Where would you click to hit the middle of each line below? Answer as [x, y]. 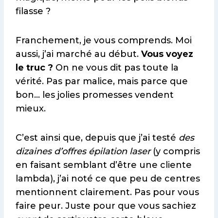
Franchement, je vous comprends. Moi [104, 41]
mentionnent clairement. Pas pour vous [107, 192]
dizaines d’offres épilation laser [83, 152]
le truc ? [34, 68]
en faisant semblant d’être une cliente [104, 165]
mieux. [31, 109]
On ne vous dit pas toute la [116, 68]
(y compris [175, 152]
